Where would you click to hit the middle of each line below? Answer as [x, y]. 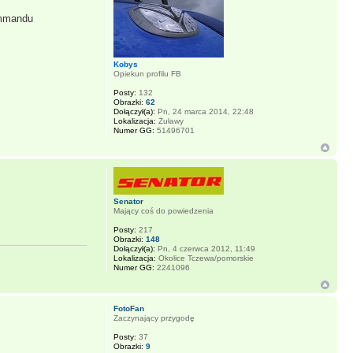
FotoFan [128, 309]
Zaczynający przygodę [154, 318]
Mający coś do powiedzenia [163, 211]
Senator [128, 202]
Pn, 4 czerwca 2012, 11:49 [205, 249]
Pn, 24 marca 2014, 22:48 [204, 112]
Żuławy [169, 121]
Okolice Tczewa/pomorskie [204, 258]
